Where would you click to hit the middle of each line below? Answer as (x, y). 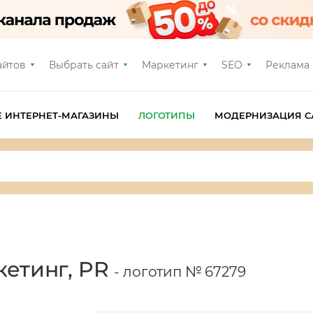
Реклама (287, 65)
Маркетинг (170, 65)
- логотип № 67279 (180, 271)
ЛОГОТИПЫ (167, 115)
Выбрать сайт (84, 65)
